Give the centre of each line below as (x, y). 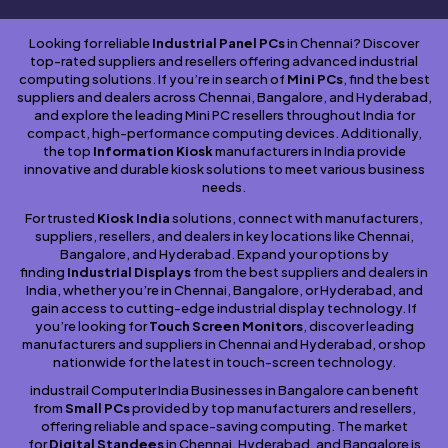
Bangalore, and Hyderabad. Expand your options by (224, 254)
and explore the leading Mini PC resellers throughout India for (224, 115)
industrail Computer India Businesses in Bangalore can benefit (224, 390)
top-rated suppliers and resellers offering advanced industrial (224, 61)
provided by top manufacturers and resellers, (273, 408)
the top (66, 151)
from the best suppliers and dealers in (310, 272)
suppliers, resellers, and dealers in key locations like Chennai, (224, 236)
